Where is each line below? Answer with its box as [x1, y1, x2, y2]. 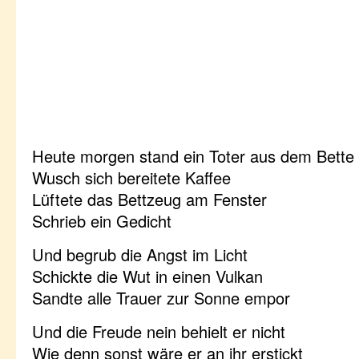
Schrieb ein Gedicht [32, 209, 171, 232]
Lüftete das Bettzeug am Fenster [32, 188, 267, 211]
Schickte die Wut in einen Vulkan [32, 264, 263, 288]
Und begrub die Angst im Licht [32, 243, 248, 266]
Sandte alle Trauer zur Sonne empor [32, 286, 290, 309]
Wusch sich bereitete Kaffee [32, 166, 231, 189]
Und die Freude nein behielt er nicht [32, 320, 285, 343]
